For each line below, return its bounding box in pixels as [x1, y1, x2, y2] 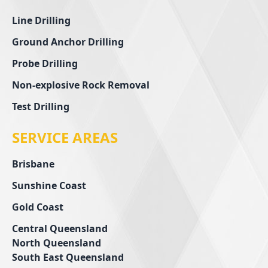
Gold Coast [12, 200, 63, 214]
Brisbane [12, 157, 54, 170]
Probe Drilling [12, 56, 78, 70]
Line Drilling [12, 13, 71, 27]
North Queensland [12, 236, 101, 249]
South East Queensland [12, 250, 124, 264]
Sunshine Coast [12, 178, 86, 192]
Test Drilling [12, 99, 69, 113]
